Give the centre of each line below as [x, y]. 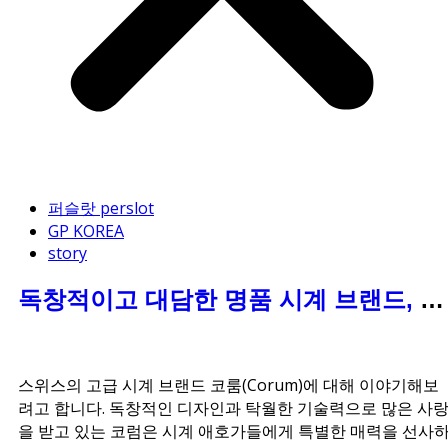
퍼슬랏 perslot [101, 208]
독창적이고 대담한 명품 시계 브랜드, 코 [231, 300]
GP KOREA [86, 231]
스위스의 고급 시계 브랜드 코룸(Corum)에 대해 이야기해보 [228, 385]
